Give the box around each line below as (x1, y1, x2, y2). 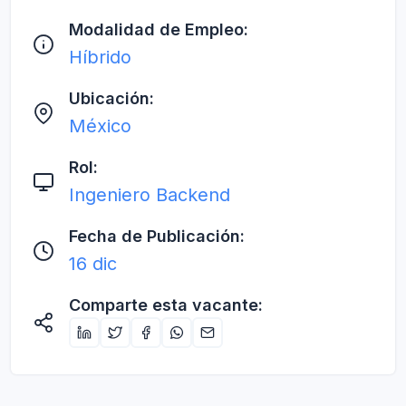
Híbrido (69, 46, 131, 68)
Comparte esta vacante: (69, 295, 263, 314)
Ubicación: (69, 89, 154, 108)
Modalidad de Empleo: (69, 20, 248, 39)
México (69, 115, 131, 137)
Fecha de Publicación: (69, 227, 245, 246)
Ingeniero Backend (69, 184, 230, 206)
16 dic (69, 253, 117, 275)
